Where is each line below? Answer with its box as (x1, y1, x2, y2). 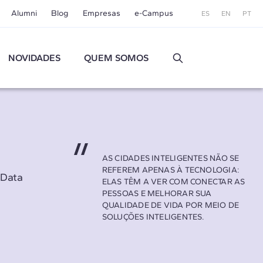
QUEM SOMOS (84, 52, 149, 63)
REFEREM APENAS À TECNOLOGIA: (102, 164, 240, 175)
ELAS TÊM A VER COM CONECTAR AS (102, 176, 245, 187)
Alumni (11, 8, 37, 18)
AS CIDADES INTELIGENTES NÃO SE (102, 153, 240, 163)
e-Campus (134, 8, 173, 18)
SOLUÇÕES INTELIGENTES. (102, 211, 205, 222)
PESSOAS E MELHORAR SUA (102, 188, 212, 198)
